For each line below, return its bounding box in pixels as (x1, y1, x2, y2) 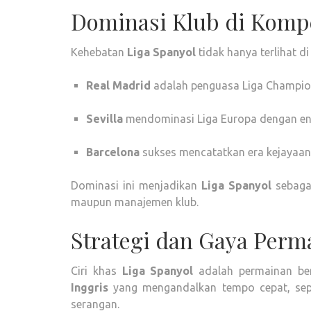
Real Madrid (86, 79, 151, 92)
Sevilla (86, 112, 123, 125)
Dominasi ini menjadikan (71, 179, 202, 192)
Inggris (71, 281, 108, 294)
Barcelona (86, 146, 140, 158)
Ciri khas (71, 264, 122, 277)
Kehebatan (71, 46, 127, 58)
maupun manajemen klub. (71, 196, 199, 208)
